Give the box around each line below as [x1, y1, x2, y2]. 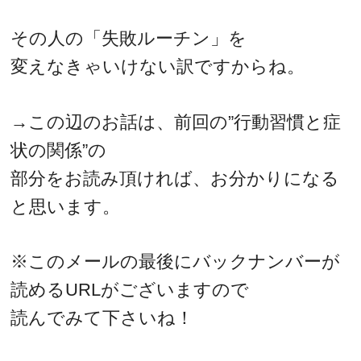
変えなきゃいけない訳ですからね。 [10, 56, 305, 77]
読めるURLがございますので [10, 280, 250, 301]
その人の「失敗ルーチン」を [10, 28, 247, 49]
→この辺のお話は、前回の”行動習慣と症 [10, 111, 342, 132]
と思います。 [10, 196, 121, 217]
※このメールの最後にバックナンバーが [10, 251, 341, 272]
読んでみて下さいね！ [10, 308, 194, 329]
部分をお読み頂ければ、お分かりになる [10, 168, 340, 189]
